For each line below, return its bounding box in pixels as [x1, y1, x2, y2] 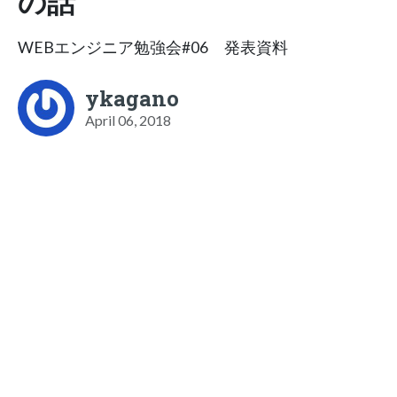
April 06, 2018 [85, 111, 171, 128]
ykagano [85, 83, 179, 113]
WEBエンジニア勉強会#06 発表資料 [18, 37, 288, 57]
